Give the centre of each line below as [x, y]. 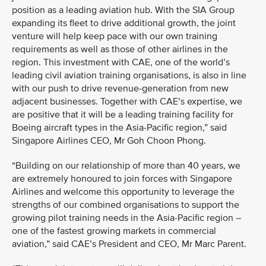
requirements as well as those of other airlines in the [120, 49]
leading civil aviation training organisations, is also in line [129, 75]
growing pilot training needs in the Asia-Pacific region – [126, 218]
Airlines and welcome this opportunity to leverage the [123, 192]
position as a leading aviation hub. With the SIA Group [123, 10]
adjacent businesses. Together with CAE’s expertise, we [127, 102]
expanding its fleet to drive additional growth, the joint [124, 23]
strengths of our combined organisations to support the [126, 205]
